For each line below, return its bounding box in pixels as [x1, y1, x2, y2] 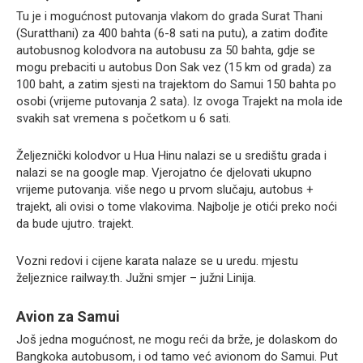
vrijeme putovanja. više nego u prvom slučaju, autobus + [16, 182, 314, 198]
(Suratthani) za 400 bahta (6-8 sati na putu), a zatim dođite [16, 26, 328, 41]
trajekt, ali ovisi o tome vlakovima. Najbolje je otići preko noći [16, 199, 337, 215]
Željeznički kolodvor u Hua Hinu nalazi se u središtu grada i [16, 148, 327, 164]
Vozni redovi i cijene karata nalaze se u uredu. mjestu [16, 254, 298, 269]
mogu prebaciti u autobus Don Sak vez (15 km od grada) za [16, 60, 331, 75]
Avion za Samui [16, 308, 120, 326]
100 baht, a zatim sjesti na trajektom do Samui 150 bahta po [16, 77, 336, 92]
